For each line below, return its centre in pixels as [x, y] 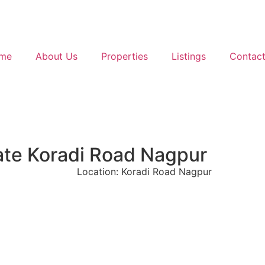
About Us [56, 56]
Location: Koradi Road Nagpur [144, 172]
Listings [188, 56]
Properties [124, 56]
